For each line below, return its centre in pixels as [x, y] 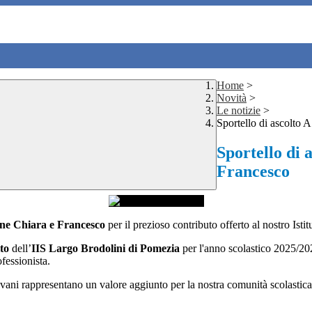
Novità [232, 98]
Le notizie [239, 111]
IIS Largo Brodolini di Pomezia [107, 249]
